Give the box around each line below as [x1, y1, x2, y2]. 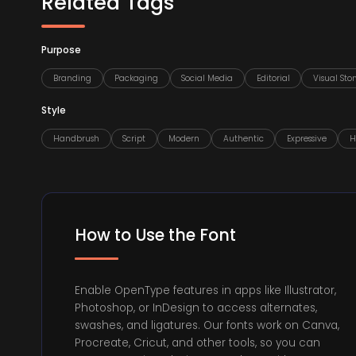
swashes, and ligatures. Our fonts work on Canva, [75, 317, 340, 333]
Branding [52, 72, 91, 84]
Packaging [114, 72, 159, 84]
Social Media [181, 72, 234, 84]
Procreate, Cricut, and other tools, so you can [75, 335, 321, 350]
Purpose [41, 44, 82, 57]
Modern [168, 133, 200, 145]
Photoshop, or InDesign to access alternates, [75, 300, 318, 315]
